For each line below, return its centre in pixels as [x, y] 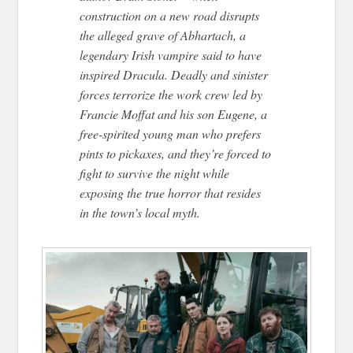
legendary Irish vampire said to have [171, 55]
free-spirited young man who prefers [171, 134]
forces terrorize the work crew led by [171, 95]
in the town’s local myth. [140, 213]
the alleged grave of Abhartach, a [163, 35]
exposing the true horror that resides [171, 193]
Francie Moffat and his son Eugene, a [174, 114]
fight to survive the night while [155, 173]
